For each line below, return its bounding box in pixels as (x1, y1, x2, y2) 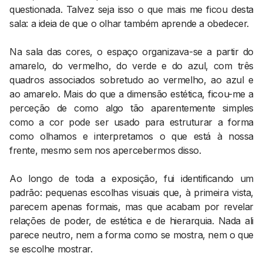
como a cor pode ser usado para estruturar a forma (9, 116, 254, 128)
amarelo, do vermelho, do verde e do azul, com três (9, 60, 254, 72)
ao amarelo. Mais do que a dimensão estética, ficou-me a (9, 88, 254, 100)
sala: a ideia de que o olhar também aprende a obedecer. (9, 18, 249, 29)
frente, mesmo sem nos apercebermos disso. (9, 144, 201, 156)
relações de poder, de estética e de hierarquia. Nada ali (9, 215, 254, 227)
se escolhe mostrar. (9, 243, 93, 255)
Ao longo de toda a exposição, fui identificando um (9, 173, 254, 184)
